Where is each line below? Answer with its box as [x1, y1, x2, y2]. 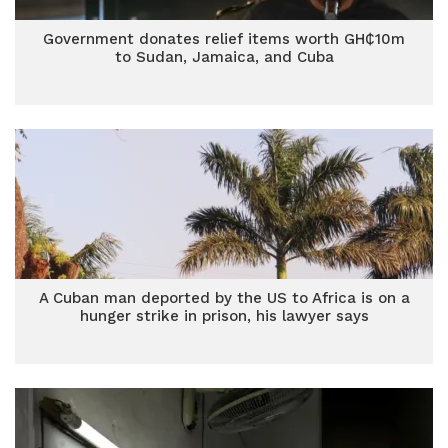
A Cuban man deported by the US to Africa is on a [38, 289, 410, 307]
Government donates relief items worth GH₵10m [43, 30, 405, 48]
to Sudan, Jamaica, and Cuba [114, 48, 334, 66]
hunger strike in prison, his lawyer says [79, 307, 369, 325]
